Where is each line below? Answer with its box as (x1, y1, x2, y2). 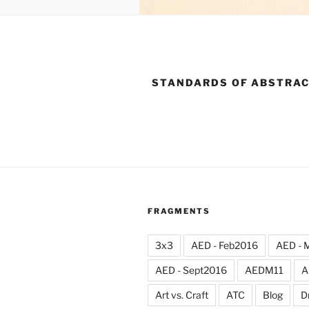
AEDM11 (245, 264, 283, 276)
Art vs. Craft (155, 289, 208, 301)
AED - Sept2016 (155, 264, 227, 276)
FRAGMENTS (148, 206, 210, 216)
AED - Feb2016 (191, 239, 258, 251)
